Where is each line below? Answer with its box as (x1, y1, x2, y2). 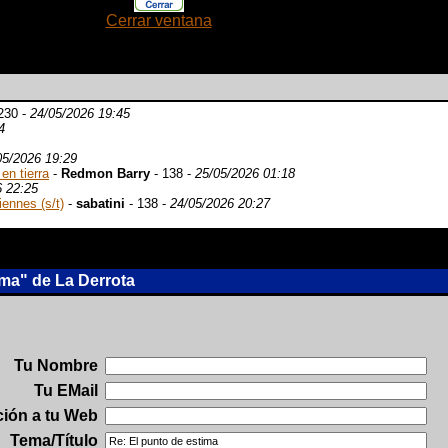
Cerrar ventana (105, 12, 212, 29)
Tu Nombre (14, 357, 98, 374)
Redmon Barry (61, 166, 150, 181)
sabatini (76, 196, 125, 211)
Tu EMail (34, 382, 98, 399)
